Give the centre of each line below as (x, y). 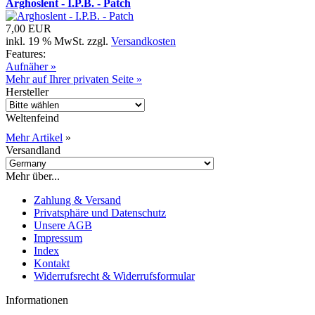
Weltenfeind (32, 118)
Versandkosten (143, 41)
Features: (26, 54)
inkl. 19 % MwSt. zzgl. (58, 41)
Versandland (33, 150)
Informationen (37, 300)
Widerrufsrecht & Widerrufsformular (114, 276)
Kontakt (52, 264)
